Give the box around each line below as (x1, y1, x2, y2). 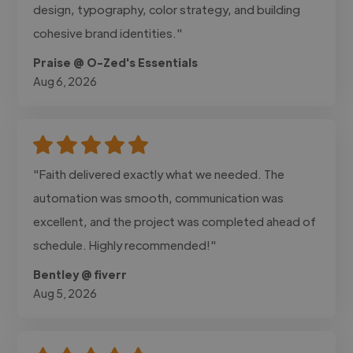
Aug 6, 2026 (33, 73, 98, 88)
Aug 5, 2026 (33, 285, 98, 300)
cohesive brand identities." (33, 24, 184, 40)
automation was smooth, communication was (33, 189, 284, 205)
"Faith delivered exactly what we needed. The (33, 165, 285, 181)
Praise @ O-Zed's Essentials (33, 54, 199, 69)
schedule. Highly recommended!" (33, 236, 217, 252)
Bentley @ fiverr (33, 266, 128, 281)
